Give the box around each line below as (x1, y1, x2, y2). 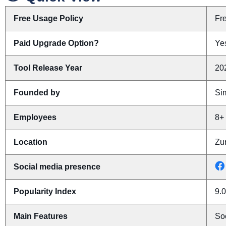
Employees (14, 113, 56, 122)
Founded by (14, 88, 60, 97)
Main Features (14, 212, 68, 221)
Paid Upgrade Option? (14, 39, 99, 48)
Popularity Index (14, 187, 76, 196)
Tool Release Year (14, 64, 82, 73)
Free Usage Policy (14, 14, 83, 23)
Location (14, 138, 47, 147)
